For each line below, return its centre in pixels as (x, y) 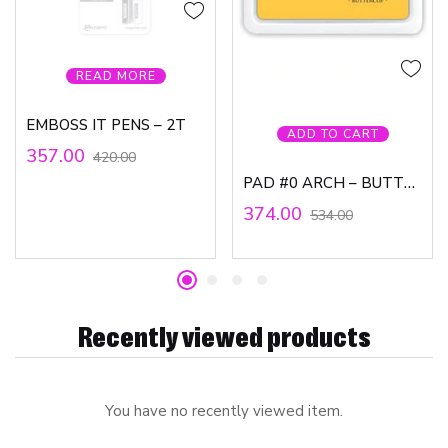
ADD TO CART (332, 134)
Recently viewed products (224, 335)
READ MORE (115, 76)
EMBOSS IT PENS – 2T (106, 125)
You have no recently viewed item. (224, 411)
